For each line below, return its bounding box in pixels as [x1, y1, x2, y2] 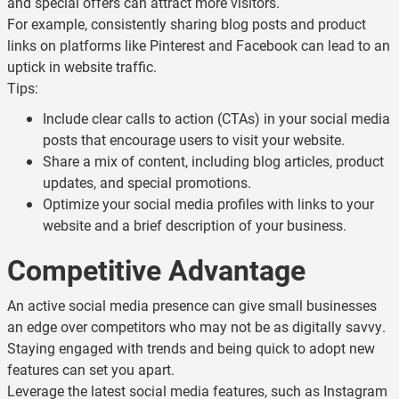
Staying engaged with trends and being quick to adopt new [7, 338, 375, 357]
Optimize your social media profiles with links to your [43, 194, 374, 213]
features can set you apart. [7, 360, 175, 379]
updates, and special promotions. [43, 173, 251, 191]
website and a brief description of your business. [43, 216, 346, 234]
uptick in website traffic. [7, 57, 157, 76]
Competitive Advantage [7, 250, 305, 289]
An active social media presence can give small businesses [7, 296, 377, 314]
